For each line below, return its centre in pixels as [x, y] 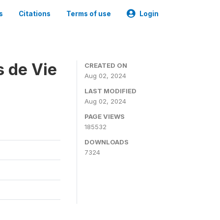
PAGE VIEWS [105, 116]
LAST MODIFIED [110, 91]
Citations [35, 14]
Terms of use [89, 14]
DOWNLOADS [107, 142]
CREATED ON [106, 65]
